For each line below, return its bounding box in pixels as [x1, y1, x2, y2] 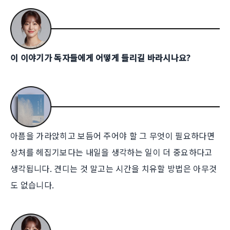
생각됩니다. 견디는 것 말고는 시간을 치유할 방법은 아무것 [10, 162, 217, 175]
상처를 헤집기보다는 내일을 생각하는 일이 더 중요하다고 [10, 145, 213, 158]
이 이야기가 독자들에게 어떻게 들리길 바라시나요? [10, 51, 191, 64]
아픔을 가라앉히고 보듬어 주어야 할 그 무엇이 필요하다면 [10, 129, 215, 142]
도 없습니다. [10, 178, 54, 191]
